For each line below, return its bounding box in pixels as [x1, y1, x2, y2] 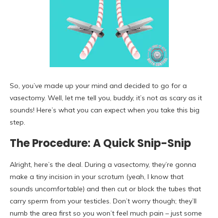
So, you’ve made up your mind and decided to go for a [10, 81, 187, 91]
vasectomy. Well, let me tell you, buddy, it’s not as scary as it [10, 93, 202, 103]
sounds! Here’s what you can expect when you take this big [10, 106, 200, 115]
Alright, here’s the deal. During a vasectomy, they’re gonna [10, 160, 196, 169]
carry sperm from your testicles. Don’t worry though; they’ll [10, 197, 197, 206]
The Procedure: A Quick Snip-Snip [10, 136, 191, 151]
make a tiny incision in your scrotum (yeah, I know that [10, 172, 183, 182]
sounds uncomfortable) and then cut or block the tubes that [10, 184, 201, 194]
